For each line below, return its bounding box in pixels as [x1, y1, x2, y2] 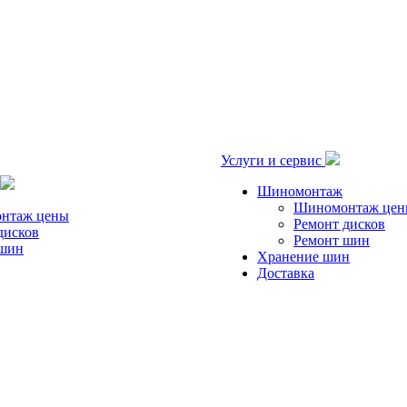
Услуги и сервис [221, 153, 325, 168]
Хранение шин [257, 249, 350, 264]
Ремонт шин [293, 233, 370, 248]
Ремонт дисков [293, 216, 385, 232]
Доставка [257, 265, 314, 281]
